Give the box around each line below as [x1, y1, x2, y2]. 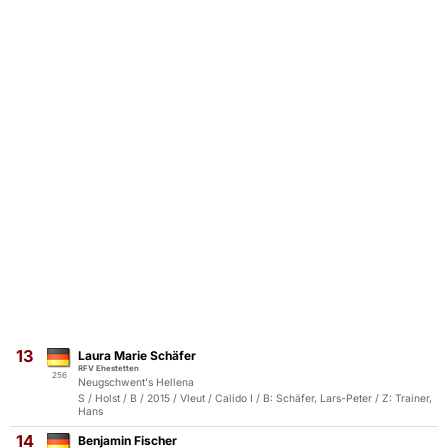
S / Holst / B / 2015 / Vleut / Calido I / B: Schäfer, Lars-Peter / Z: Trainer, [78, 392, 432, 405]
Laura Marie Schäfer [78, 348, 196, 363]
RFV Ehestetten [78, 363, 139, 373]
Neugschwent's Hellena [78, 376, 194, 389]
